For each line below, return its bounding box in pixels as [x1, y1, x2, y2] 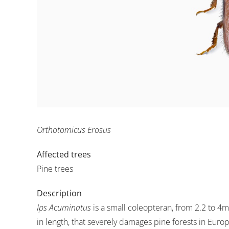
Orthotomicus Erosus [37, 124, 111, 135]
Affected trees [37, 149, 91, 160]
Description [37, 188, 82, 199]
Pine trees [37, 163, 73, 174]
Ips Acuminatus [37, 202, 91, 213]
